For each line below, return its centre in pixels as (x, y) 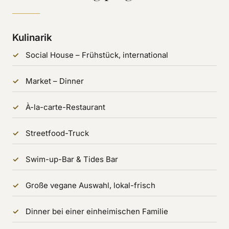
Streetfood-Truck (57, 133)
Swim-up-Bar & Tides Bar (72, 159)
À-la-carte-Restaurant (65, 107)
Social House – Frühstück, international (97, 55)
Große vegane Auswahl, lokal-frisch (90, 185)
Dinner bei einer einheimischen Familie (97, 211)
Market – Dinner (55, 81)
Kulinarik (32, 38)
